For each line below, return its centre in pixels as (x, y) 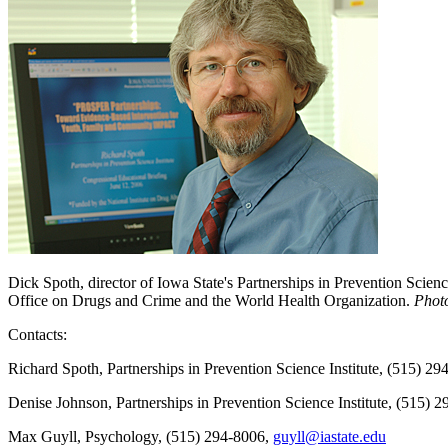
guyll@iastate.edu (329, 436)
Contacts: (37, 334)
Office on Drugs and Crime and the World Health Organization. (211, 300)
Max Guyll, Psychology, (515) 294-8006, (140, 436)
